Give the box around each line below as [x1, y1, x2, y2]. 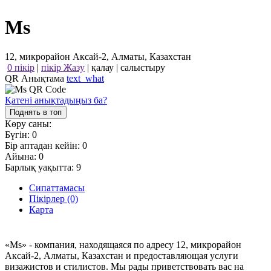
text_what [67, 73, 104, 84]
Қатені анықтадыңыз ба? [5, 95, 107, 106]
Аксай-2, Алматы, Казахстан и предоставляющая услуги [5, 250, 238, 261]
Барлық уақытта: [5, 162, 76, 173]
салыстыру [120, 62, 165, 73]
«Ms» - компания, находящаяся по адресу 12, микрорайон [5, 239, 241, 250]
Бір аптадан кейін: [5, 140, 82, 151]
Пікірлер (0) [29, 194, 78, 204]
